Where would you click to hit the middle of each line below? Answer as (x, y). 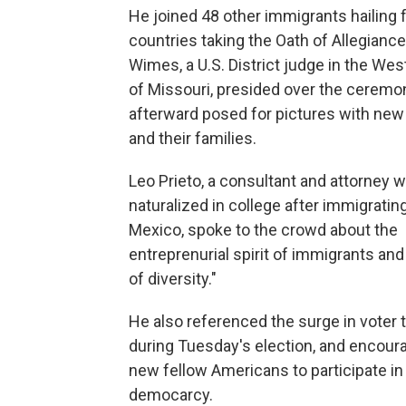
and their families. (193, 139)
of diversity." (173, 279)
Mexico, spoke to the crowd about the (263, 230)
